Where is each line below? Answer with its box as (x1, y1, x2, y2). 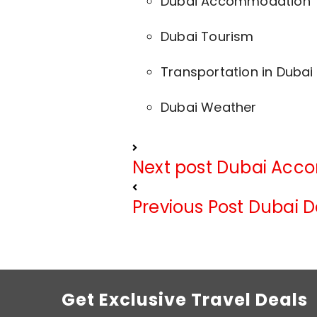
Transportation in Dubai (161, 63, 313, 81)
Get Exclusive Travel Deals (62, 288, 308, 312)
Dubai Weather (161, 98, 257, 117)
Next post (132, 156, 212, 180)
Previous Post (132, 195, 244, 219)
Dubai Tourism (161, 28, 254, 46)
